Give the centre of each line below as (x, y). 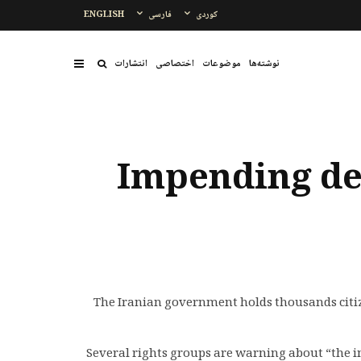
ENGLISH (104, 15)
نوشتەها (264, 64)
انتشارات (131, 64)
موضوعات (222, 64)
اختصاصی (175, 64)
